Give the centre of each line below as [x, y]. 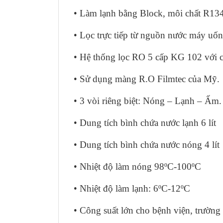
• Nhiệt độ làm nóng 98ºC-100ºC [137, 167]
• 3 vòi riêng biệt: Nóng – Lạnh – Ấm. [148, 101]
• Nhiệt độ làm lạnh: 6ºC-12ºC [132, 188]
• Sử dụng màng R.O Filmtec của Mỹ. [147, 79]
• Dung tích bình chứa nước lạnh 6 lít [145, 123]
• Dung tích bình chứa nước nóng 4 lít [147, 145]
